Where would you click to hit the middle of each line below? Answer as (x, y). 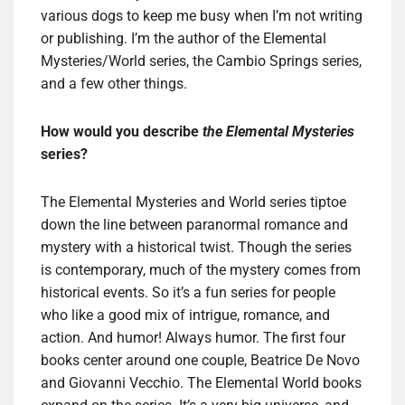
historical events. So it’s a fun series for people (188, 293)
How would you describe (122, 132)
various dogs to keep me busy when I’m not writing (202, 16)
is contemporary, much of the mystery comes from (201, 270)
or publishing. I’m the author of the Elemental (184, 39)
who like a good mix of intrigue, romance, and (185, 316)
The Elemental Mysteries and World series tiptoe (193, 202)
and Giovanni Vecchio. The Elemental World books (201, 383)
